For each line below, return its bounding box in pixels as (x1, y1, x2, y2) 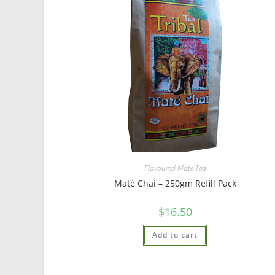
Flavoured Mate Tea (144, 162, 206, 173)
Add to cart (152, 229, 198, 240)
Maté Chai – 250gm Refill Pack (114, 177, 236, 189)
